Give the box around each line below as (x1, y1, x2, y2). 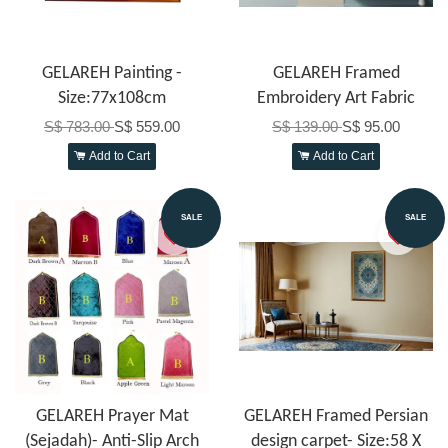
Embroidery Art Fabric (257, 88, 415, 108)
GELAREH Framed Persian (244, 406, 428, 426)
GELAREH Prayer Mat (35, 406, 189, 426)
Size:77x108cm (58, 88, 166, 108)
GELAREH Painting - (42, 63, 182, 83)
